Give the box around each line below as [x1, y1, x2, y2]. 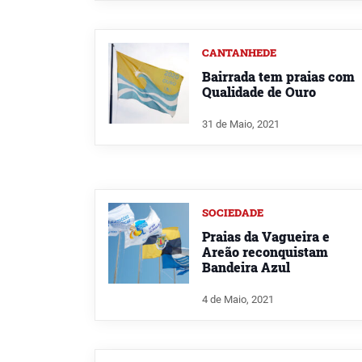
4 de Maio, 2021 [202, 293, 274, 305]
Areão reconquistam [202, 242, 328, 260]
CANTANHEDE [202, 46, 276, 60]
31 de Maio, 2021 [202, 117, 280, 130]
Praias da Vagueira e [202, 227, 330, 245]
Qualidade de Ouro [202, 83, 316, 101]
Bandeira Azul [202, 258, 290, 276]
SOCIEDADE [202, 205, 263, 219]
